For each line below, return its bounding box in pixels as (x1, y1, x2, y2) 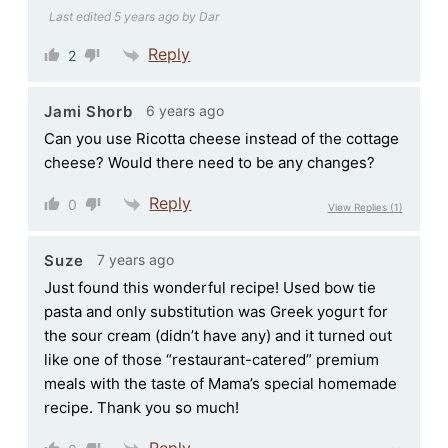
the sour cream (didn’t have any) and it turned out (44, 325, 393, 345)
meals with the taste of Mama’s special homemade (44, 373, 398, 393)
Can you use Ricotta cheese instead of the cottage (44, 128, 400, 148)
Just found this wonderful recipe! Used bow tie (44, 277, 377, 297)
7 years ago (97, 250, 175, 268)
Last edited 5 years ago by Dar (49, 8, 220, 24)
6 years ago (146, 101, 225, 119)
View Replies (327, 200, 387, 213)
